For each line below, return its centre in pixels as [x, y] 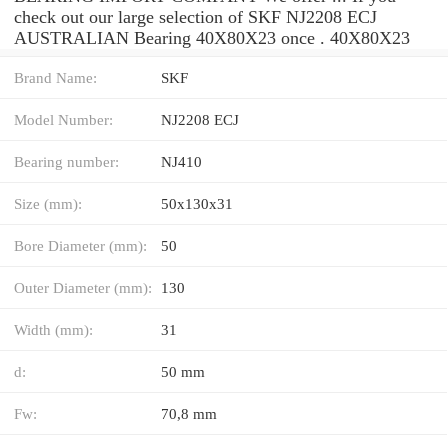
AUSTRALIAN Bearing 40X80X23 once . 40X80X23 [212, 37]
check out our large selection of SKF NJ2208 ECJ [195, 16]
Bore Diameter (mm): [80, 245]
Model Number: [63, 119]
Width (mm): [53, 329]
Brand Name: [55, 77]
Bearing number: [66, 161]
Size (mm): [48, 203]
